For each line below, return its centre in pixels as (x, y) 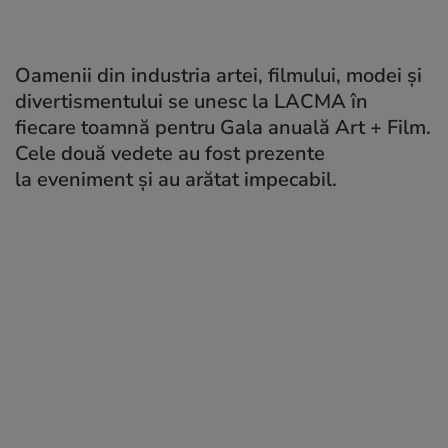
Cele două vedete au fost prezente (170, 153)
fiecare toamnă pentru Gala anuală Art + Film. (223, 127)
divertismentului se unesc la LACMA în (191, 101)
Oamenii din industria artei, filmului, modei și (218, 75)
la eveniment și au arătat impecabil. (176, 179)
